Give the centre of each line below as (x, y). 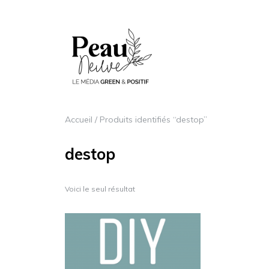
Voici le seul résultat (100, 189)
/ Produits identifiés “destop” (150, 119)
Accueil (79, 119)
